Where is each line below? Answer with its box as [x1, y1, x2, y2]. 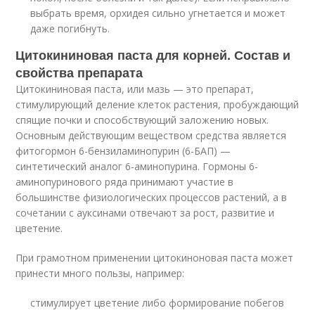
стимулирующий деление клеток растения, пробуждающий [15, 98, 300, 111]
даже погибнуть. [30, 22, 110, 35]
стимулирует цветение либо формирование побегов [30, 296, 285, 309]
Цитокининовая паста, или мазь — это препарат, [15, 82, 255, 96]
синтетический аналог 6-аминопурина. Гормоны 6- [15, 160, 259, 173]
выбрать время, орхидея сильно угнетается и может [30, 6, 286, 20]
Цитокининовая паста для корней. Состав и [15, 46, 291, 64]
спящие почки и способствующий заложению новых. [15, 113, 269, 127]
